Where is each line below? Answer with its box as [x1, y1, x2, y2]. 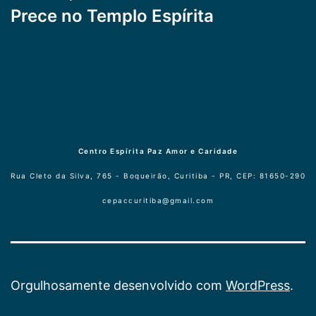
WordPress [226, 278, 290, 293]
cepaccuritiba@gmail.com [102, 196, 214, 205]
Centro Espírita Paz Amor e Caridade [78, 147, 238, 156]
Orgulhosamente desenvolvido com [11, 278, 226, 293]
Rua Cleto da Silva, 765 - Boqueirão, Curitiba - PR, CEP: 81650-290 [11, 171, 305, 181]
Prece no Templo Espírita [11, 5, 214, 26]
